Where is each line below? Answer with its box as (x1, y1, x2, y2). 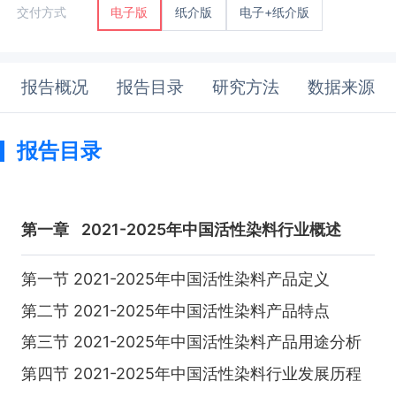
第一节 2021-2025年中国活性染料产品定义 (20, 270, 330, 289)
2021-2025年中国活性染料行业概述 (81, 220, 342, 240)
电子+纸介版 (239, 4, 309, 20)
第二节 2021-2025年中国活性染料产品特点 (20, 301, 330, 320)
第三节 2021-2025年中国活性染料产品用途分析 (20, 332, 362, 352)
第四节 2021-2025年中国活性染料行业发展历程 (20, 363, 362, 383)
